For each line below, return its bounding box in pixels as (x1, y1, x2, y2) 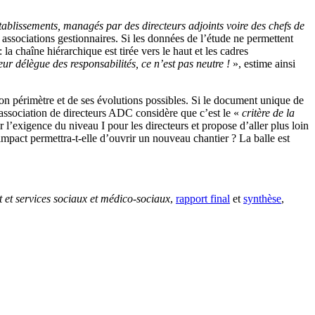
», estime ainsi (230, 57, 295, 70)
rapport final (176, 192, 230, 205)
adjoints (188, 19, 224, 32)
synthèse (243, 192, 281, 205)
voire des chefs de (224, 19, 304, 32)
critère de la (242, 106, 295, 119)
